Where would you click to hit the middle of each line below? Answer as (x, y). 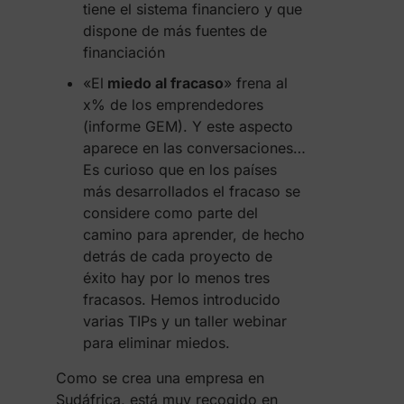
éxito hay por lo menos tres (176, 278)
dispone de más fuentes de (174, 31)
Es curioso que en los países (179, 170)
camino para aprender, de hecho (193, 234)
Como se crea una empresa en (160, 378)
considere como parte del (170, 213)
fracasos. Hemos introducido (181, 299)
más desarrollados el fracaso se (191, 191)
